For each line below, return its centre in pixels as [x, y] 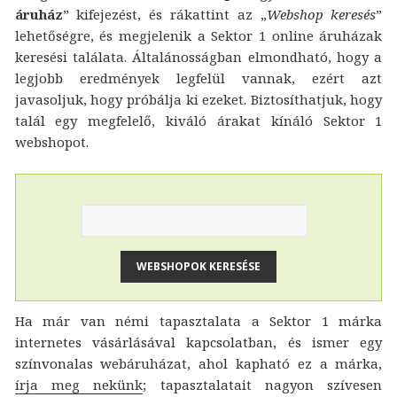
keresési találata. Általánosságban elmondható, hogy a [198, 57]
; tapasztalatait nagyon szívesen [263, 384]
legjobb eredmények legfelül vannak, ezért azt [198, 78]
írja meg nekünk [79, 384]
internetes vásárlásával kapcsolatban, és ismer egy [198, 342]
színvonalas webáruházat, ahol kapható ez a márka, [198, 363]
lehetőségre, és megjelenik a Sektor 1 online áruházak [198, 36]
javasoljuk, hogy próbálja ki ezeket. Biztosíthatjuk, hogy [198, 100]
